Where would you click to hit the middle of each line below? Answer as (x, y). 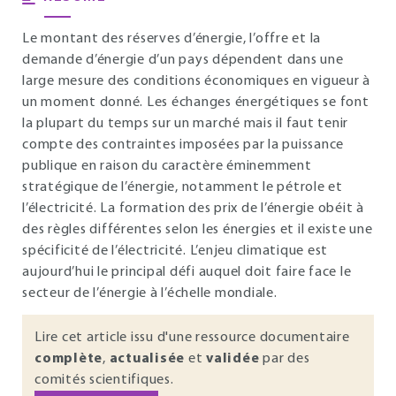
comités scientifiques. (104, 380)
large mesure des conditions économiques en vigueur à (196, 81)
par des (285, 359)
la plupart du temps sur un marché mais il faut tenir (185, 124)
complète (69, 359)
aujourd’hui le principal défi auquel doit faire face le (187, 272)
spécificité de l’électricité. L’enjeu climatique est (175, 251)
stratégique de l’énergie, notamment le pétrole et (183, 187)
